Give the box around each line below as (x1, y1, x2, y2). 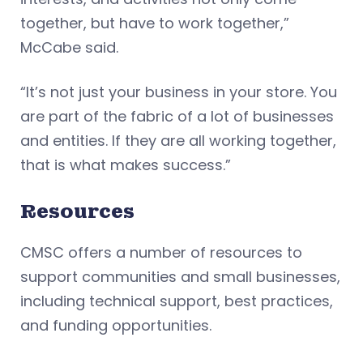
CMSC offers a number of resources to (20, 242, 302, 263)
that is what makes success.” (20, 155, 231, 176)
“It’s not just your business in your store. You (20, 82, 337, 103)
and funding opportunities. (20, 315, 216, 336)
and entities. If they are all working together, (20, 130, 336, 152)
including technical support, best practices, (20, 291, 333, 312)
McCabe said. (20, 37, 122, 58)
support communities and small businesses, (20, 267, 340, 288)
